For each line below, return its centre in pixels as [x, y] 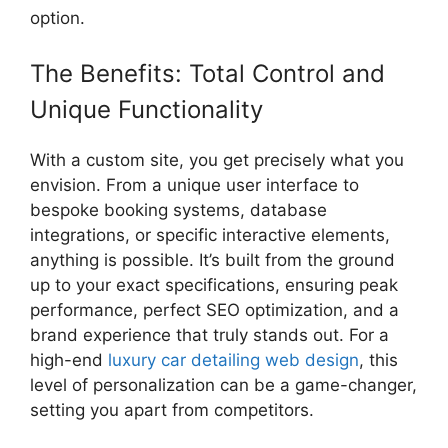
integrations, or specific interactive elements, [210, 235]
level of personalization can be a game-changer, [223, 385]
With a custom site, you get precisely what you [217, 160]
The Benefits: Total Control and [207, 74]
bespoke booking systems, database [178, 210]
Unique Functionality [146, 110]
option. [57, 17]
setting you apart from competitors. [172, 410]
